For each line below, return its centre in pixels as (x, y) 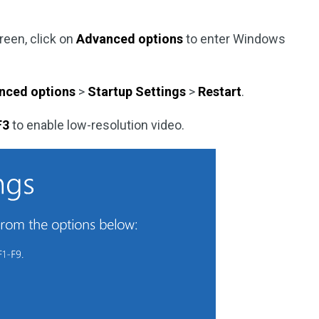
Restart (220, 91)
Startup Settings (137, 91)
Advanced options (130, 39)
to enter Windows (235, 39)
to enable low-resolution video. (97, 125)
